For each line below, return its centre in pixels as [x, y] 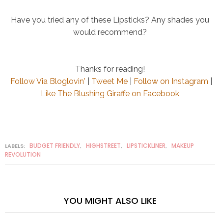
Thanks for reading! [110, 69]
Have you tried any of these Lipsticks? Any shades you [110, 20]
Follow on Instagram [171, 82]
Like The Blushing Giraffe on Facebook [110, 94]
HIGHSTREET [103, 146]
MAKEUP [183, 146]
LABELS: [16, 146]
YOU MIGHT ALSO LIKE [110, 201]
